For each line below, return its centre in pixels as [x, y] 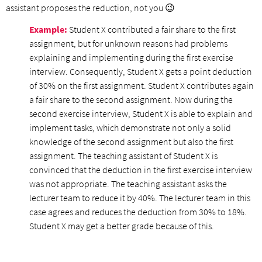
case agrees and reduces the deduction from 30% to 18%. [138, 212]
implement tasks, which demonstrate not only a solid [130, 128]
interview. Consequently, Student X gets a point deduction [141, 72]
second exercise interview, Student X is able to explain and [141, 114]
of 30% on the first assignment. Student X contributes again [142, 86]
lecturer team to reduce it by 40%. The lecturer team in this [140, 198]
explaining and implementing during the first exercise [131, 58]
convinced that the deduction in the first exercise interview [141, 170]
